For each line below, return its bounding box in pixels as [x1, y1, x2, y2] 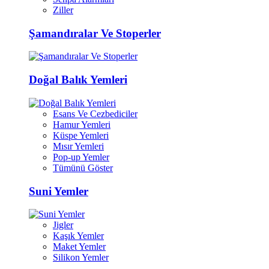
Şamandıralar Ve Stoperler [29, 26, 161, 40]
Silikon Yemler [53, 252, 109, 263]
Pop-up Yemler [53, 151, 109, 162]
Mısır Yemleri [53, 141, 104, 151]
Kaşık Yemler [53, 231, 104, 241]
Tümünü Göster [53, 162, 113, 173]
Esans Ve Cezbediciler [53, 108, 138, 119]
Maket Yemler [53, 241, 106, 252]
